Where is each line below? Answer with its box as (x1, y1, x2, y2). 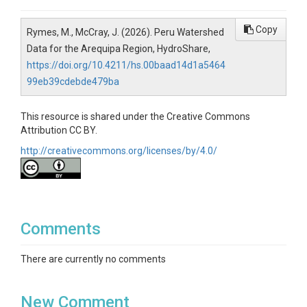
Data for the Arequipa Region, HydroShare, (27, 43, 210, 54)
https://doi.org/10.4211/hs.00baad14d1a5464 (27, 60, 225, 71)
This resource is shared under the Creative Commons (21, 111, 250, 122)
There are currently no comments (21, 254, 166, 265)
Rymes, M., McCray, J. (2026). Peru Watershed (27, 27, 224, 38)
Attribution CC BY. (21, 125, 97, 136)
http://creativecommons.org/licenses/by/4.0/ (21, 145, 217, 156)
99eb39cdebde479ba (27, 76, 119, 87)
